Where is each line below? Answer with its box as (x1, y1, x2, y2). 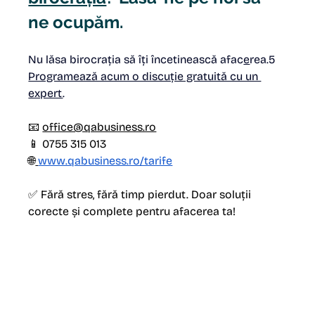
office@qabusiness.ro (42, 120, 157, 134)
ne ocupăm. (28, 12, 124, 33)
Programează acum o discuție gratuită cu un (28, 70, 262, 84)
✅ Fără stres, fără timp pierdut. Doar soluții (28, 188, 255, 202)
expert (28, 86, 63, 101)
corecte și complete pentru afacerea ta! (28, 205, 236, 219)
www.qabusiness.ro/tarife (38, 154, 173, 168)
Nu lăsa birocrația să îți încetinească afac (28, 53, 244, 67)
